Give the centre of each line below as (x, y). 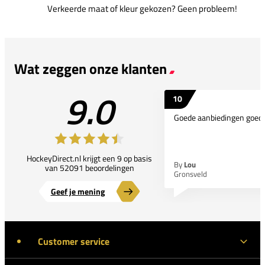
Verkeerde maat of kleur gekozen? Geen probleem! (142, 8)
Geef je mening (77, 191)
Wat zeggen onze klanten (91, 68)
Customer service (74, 241)
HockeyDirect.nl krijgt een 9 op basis (89, 158)
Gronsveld (190, 174)
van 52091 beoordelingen (89, 167)
